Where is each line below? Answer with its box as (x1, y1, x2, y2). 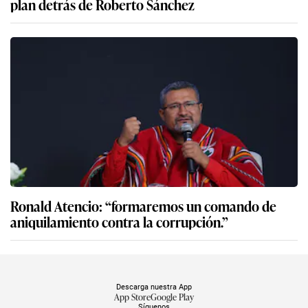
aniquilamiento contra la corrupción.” (10, 211, 228, 232)
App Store (114, 290, 151, 304)
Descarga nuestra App (116, 282, 192, 292)
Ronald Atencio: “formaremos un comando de (10, 195, 276, 217)
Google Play (151, 290, 194, 304)
